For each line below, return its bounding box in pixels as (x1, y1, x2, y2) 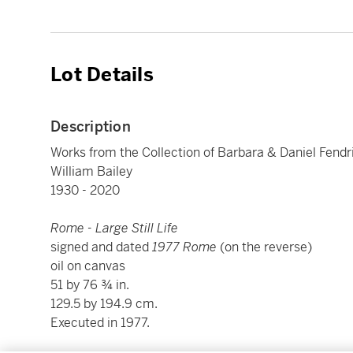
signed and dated (50, 238, 152, 255)
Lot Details (50, 62, 154, 87)
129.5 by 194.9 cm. (50, 295, 158, 312)
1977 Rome (152, 238, 220, 255)
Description (50, 117, 131, 136)
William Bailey (50, 162, 132, 180)
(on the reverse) (220, 238, 312, 255)
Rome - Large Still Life (50, 219, 178, 236)
